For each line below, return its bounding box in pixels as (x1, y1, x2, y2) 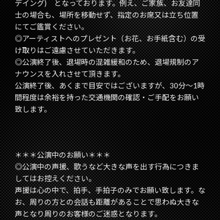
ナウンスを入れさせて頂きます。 (15, 69, 125, 79)
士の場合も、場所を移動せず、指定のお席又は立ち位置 (15, 10, 198, 20)
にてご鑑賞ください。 (15, 22, 88, 31)
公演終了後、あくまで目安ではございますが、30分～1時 (15, 81, 205, 90)
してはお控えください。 (15, 174, 96, 183)
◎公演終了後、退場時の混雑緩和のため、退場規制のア (15, 57, 199, 67)
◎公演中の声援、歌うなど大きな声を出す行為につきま (15, 162, 199, 171)
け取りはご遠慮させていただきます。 (15, 46, 139, 55)
